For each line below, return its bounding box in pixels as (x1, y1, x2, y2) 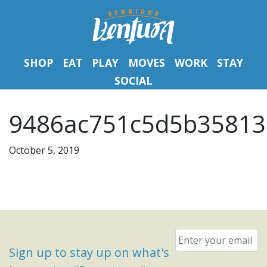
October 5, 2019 (9, 144, 79, 157)
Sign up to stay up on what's (9, 244, 169, 260)
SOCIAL (114, 73, 153, 88)
